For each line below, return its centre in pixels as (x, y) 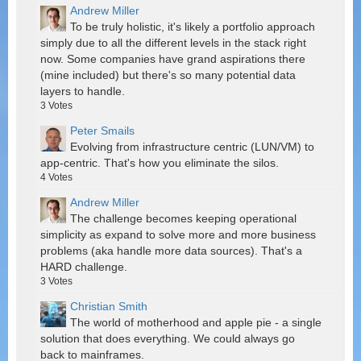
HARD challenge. (84, 267)
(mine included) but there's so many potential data (168, 75)
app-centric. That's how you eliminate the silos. (160, 163)
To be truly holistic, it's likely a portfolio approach (193, 27)
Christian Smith (109, 307)
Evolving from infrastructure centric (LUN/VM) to (192, 147)
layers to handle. (83, 91)
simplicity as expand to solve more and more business (178, 235)
